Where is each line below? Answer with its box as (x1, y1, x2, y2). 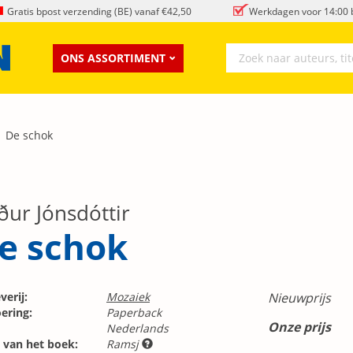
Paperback (106, 304, 162, 320)
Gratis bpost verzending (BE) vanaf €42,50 (7, 4, 191, 18)
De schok (6, 127, 53, 143)
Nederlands (106, 320, 169, 336)
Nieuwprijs (268, 288, 331, 307)
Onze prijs (268, 318, 331, 336)
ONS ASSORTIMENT (61, 50, 165, 65)
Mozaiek (106, 288, 150, 304)
